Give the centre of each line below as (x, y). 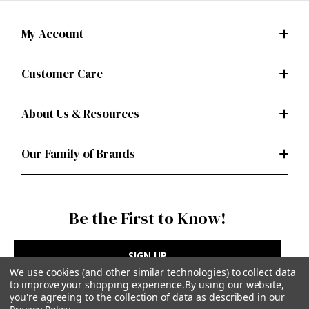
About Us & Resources (80, 113)
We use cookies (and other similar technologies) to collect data (153, 272)
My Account (52, 33)
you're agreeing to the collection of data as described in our (147, 297)
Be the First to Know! (147, 218)
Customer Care (62, 73)
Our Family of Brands (78, 153)
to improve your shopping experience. (98, 285)
